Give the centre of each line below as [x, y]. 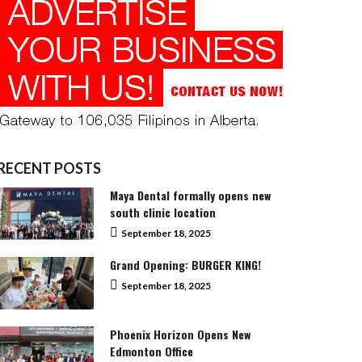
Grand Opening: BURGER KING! [185, 264]
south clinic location [163, 212]
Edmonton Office [152, 351]
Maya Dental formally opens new [190, 195]
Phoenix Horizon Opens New [180, 334]
